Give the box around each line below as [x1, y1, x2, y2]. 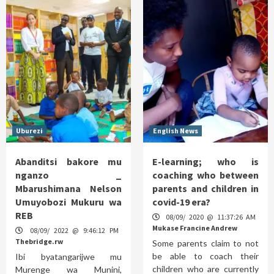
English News [153, 125, 198, 135]
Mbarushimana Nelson [15, 182, 122, 194]
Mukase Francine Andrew [152, 223, 237, 232]
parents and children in [152, 182, 259, 194]
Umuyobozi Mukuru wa [15, 195, 122, 208]
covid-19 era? [152, 195, 210, 208]
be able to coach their [152, 250, 259, 261]
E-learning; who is [152, 155, 259, 168]
